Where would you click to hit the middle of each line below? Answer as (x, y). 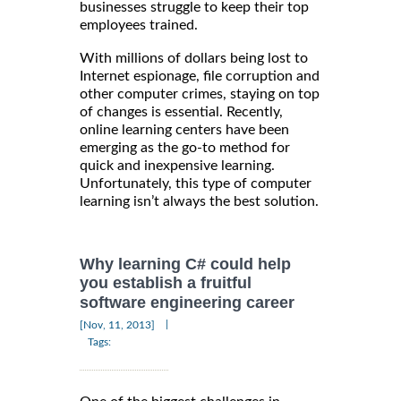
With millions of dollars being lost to (194, 59)
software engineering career (187, 302)
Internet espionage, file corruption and (200, 77)
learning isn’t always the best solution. (199, 202)
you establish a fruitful (166, 283)
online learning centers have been (184, 130)
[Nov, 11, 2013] (117, 324)
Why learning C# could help (185, 264)
